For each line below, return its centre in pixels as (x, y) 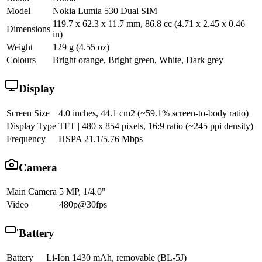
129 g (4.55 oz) (81, 47)
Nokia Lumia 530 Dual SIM (105, 11)
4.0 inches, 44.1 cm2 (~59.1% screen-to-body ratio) (154, 113)
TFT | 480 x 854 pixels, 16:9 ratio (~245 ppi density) (156, 126)
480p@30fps (83, 205)
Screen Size (28, 113)
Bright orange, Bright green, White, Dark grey (138, 60)
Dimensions (28, 29)
